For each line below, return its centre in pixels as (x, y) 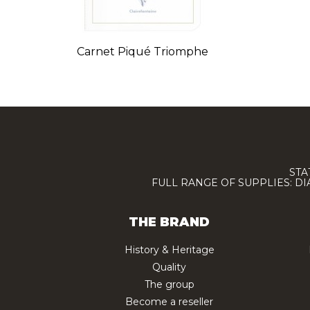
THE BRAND (169, 222)
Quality (169, 267)
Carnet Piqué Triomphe (142, 52)
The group (169, 284)
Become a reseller (169, 301)
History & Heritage (169, 249)
